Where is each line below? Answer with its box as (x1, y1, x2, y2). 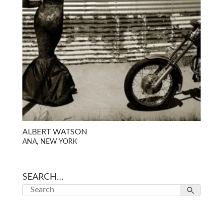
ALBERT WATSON (22, 127, 87, 136)
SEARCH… (22, 172, 64, 182)
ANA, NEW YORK (22, 138, 77, 145)
